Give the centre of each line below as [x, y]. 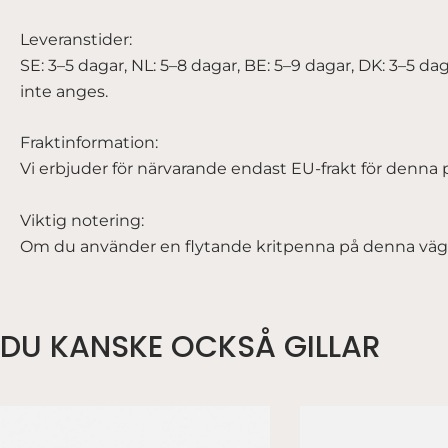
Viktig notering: [82, 220]
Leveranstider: [76, 39]
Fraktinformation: [89, 143]
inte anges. [64, 91]
